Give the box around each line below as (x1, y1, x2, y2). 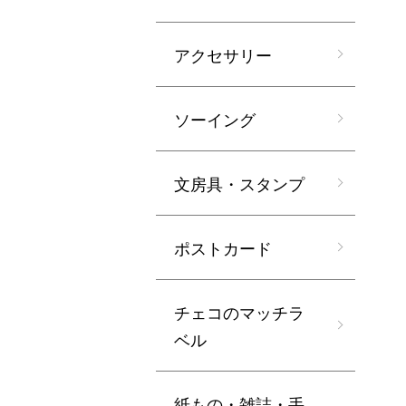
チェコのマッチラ (174, 300, 304, 324)
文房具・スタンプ (174, 171, 304, 196)
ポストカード (174, 236, 272, 260)
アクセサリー (174, 43, 272, 67)
